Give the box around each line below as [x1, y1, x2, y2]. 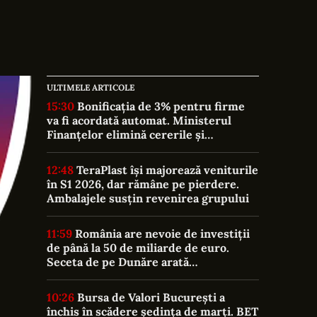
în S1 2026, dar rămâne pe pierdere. [47, 177, 239, 191]
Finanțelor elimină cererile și [47, 127, 204, 142]
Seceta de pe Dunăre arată [47, 255, 189, 269]
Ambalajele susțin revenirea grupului [47, 191, 249, 205]
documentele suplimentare [47, 142, 195, 156]
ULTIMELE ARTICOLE [47, 82, 134, 93]
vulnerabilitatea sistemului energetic [47, 269, 249, 283]
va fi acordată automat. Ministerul [47, 113, 231, 127]
